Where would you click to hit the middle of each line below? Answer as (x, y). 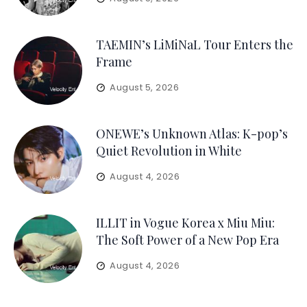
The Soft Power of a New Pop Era (187, 240)
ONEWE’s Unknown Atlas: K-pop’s (192, 134)
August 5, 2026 (144, 87)
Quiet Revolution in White (169, 151)
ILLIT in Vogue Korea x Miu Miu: (185, 223)
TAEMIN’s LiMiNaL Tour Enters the (194, 45)
